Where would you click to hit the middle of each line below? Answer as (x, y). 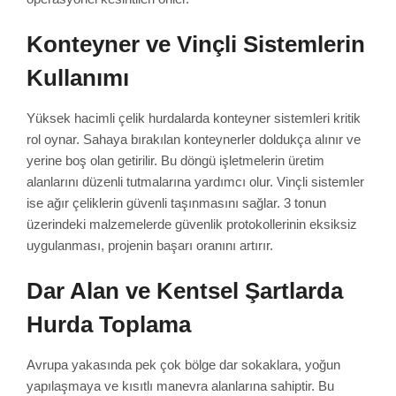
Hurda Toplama (109, 324)
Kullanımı (78, 77)
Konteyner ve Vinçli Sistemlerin (196, 44)
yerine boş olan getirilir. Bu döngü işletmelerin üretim (175, 160)
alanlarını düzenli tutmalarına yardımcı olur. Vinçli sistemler (195, 181)
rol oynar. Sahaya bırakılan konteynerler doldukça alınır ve (194, 139)
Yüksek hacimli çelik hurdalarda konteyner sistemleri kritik (194, 118)
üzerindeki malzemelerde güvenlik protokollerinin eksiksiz (192, 224)
